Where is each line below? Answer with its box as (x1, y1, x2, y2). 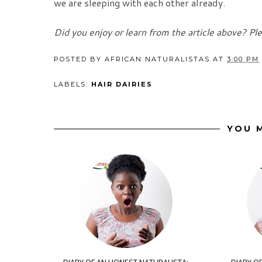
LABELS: (54, 80, 91, 89)
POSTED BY (54, 55, 105, 64)
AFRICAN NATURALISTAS (105, 55, 210, 64)
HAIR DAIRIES (91, 80, 153, 89)
